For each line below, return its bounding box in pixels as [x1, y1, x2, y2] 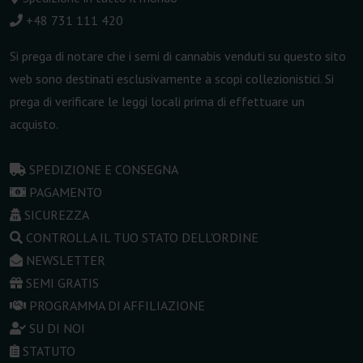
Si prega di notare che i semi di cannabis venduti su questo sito [10, 48, 346, 65]
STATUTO [23, 343, 75, 360]
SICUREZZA [24, 207, 89, 224]
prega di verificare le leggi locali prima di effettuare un [10, 93, 305, 110]
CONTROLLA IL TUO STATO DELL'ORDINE [26, 229, 258, 246]
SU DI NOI [29, 320, 85, 337]
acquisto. [10, 116, 58, 133]
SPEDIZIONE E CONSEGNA [29, 161, 178, 178]
